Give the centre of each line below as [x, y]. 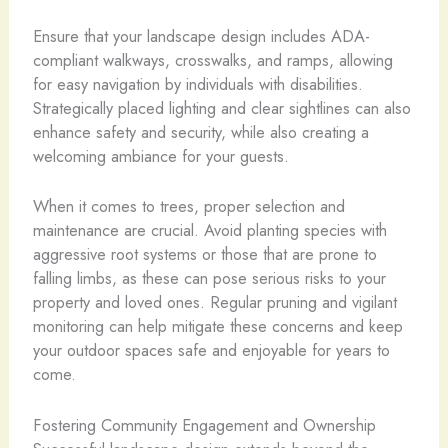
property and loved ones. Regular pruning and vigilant [214, 302]
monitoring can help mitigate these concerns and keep [217, 326]
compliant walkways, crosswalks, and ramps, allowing [212, 60]
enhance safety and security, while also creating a [200, 132]
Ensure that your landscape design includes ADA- [201, 36]
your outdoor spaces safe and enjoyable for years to [211, 350]
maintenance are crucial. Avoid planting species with [209, 230]
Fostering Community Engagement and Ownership [204, 424]
